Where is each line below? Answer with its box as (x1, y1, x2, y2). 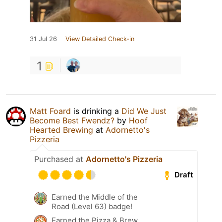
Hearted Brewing (30, 124, 93, 135)
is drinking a (71, 106, 121, 116)
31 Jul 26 (30, 35, 57, 43)
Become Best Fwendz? (30, 115, 114, 125)
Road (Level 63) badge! (52, 201, 132, 211)
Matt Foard (30, 106, 71, 116)
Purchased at (34, 154, 86, 164)
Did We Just (121, 106, 166, 116)
